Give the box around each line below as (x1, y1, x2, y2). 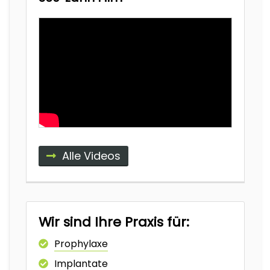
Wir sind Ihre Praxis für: (39, 212, 189, 231)
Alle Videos (62, 148, 121, 163)
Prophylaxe (54, 236, 108, 251)
